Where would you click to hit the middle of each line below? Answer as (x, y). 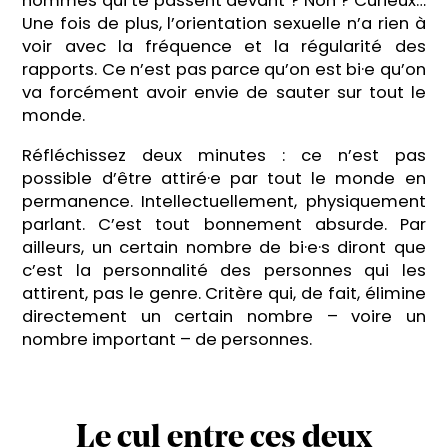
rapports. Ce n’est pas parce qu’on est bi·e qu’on (224, 69)
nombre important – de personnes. (167, 339)
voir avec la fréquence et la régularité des (224, 46)
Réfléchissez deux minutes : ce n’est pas (224, 155)
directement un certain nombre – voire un (224, 316)
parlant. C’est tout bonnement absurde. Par (224, 224)
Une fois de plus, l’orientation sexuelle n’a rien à (224, 23)
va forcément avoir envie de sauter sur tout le (224, 92)
